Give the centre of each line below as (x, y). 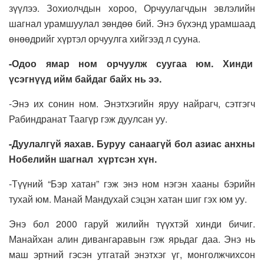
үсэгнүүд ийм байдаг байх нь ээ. (85, 79)
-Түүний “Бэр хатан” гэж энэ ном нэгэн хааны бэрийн (132, 184)
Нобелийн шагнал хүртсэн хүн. (83, 159)
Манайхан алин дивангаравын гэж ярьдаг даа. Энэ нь (132, 239)
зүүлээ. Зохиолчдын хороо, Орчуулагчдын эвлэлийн (132, 8)
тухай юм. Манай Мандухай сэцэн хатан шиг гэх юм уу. (128, 199)
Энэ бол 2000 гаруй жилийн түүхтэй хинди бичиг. (132, 224)
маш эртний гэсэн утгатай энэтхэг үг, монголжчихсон (132, 255)
